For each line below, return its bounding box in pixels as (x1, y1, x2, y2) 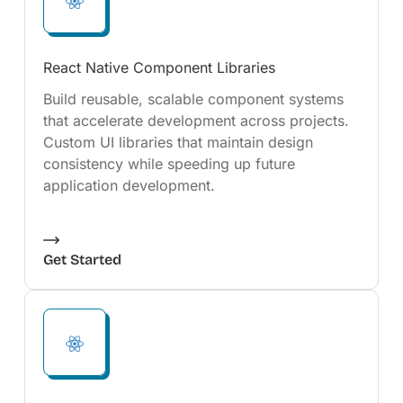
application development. (42, 176, 215, 194)
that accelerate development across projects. (42, 112, 349, 130)
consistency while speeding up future (42, 155, 295, 173)
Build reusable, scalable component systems (42, 90, 344, 108)
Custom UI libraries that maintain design (42, 133, 313, 151)
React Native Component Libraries (42, 58, 275, 76)
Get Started (42, 251, 121, 268)
